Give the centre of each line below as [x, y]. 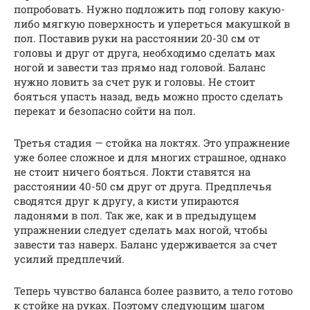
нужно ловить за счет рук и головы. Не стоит [135, 81]
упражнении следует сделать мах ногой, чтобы [141, 229]
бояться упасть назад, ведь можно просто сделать [148, 96]
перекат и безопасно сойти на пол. [105, 110]
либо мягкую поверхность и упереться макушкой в [152, 23]
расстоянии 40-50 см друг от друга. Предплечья [143, 186]
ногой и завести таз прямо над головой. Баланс [140, 67]
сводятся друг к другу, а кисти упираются [127, 200]
